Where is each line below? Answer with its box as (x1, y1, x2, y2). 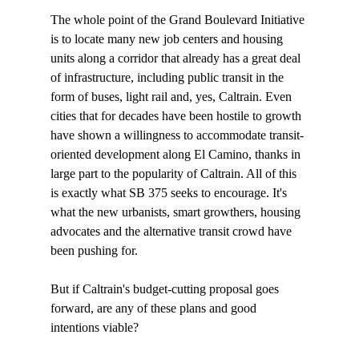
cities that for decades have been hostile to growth (50, 109, 305, 123)
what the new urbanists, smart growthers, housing (50, 205, 304, 220)
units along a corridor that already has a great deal (50, 51, 304, 66)
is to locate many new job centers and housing (50, 32, 286, 46)
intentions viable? (50, 321, 142, 335)
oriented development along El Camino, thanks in (50, 147, 304, 162)
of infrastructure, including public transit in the (50, 71, 287, 85)
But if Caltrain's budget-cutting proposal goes (50, 282, 282, 296)
